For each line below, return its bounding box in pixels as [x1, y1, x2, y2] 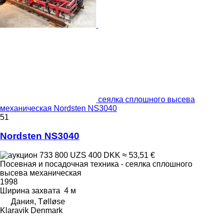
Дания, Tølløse [11, 197, 65, 206]
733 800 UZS [37, 151, 88, 160]
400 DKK [88, 151, 120, 160]
